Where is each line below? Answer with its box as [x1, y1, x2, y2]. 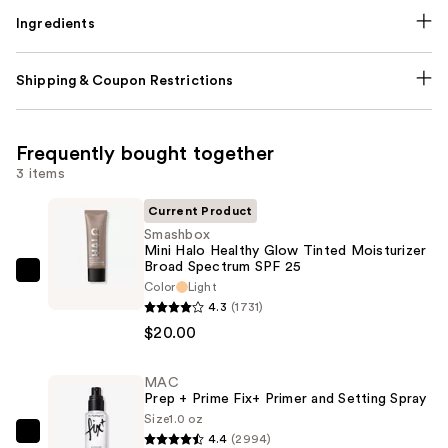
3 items [16, 166, 65, 181]
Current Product [148, 204, 253, 217]
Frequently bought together [16, 143, 274, 164]
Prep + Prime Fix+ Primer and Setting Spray [144, 391, 427, 406]
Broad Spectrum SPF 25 [144, 259, 302, 274]
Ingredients [16, 16, 95, 31]
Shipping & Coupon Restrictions [16, 73, 234, 88]
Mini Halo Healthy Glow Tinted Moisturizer [144, 243, 427, 258]
